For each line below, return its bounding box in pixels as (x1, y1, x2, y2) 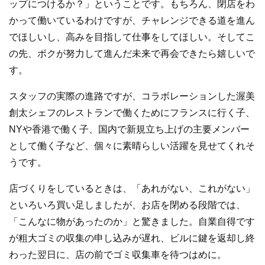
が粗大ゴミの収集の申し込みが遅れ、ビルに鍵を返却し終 (9, 232, 255, 243)
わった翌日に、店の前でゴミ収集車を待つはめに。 (9, 249, 227, 260)
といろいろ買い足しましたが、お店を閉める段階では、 (9, 199, 245, 210)
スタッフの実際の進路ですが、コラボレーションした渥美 (9, 91, 255, 101)
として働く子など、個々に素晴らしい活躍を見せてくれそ (9, 140, 255, 151)
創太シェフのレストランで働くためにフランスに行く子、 (9, 107, 255, 118)
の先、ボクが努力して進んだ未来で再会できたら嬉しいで (9, 48, 255, 59)
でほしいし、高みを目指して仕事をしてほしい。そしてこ (9, 31, 255, 42)
